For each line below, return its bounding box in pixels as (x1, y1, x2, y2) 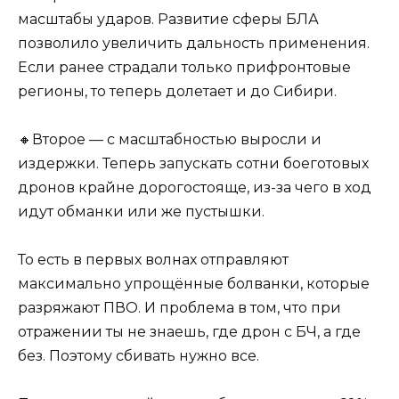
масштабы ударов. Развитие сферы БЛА (18, 10, 319, 28)
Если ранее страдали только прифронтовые (18, 58, 351, 76)
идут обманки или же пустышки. (18, 203, 265, 221)
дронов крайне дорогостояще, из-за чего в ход (18, 179, 371, 197)
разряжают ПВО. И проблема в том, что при (18, 299, 341, 317)
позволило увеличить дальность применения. (18, 34, 370, 52)
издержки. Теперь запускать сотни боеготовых (18, 155, 369, 173)
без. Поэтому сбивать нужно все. (18, 347, 259, 365)
